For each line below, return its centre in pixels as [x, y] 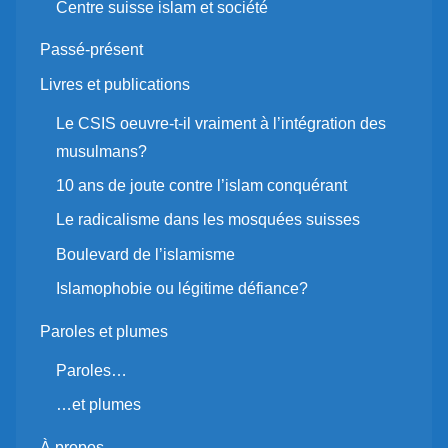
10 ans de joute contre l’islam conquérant [201, 186]
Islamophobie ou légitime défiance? [182, 289]
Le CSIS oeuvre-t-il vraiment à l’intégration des [221, 123]
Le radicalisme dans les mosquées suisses [208, 220]
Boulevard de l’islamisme [145, 254]
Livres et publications [115, 84]
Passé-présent [91, 50]
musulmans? [101, 151]
